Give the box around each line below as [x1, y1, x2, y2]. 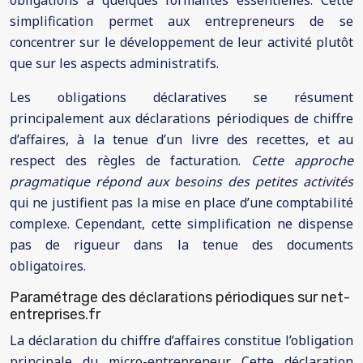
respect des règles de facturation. [10, 152, 252, 169]
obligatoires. [10, 257, 86, 275]
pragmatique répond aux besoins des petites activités [10, 173, 353, 190]
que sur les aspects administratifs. [10, 54, 219, 72]
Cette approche [251, 152, 354, 169]
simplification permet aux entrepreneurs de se [10, 12, 353, 30]
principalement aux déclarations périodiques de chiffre [10, 109, 353, 127]
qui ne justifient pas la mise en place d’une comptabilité [10, 194, 353, 211]
